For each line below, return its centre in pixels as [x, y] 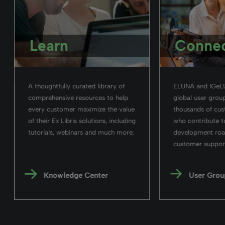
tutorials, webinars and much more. [81, 132]
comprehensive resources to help [78, 97]
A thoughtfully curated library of [77, 86]
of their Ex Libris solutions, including [82, 121]
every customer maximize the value [82, 109]
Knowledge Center [76, 175]
